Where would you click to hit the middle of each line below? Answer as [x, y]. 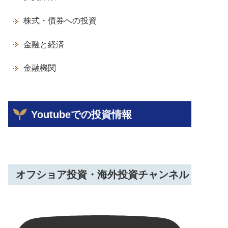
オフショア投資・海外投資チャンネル [102, 174]
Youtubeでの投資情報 [81, 114]
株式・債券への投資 [60, 21]
